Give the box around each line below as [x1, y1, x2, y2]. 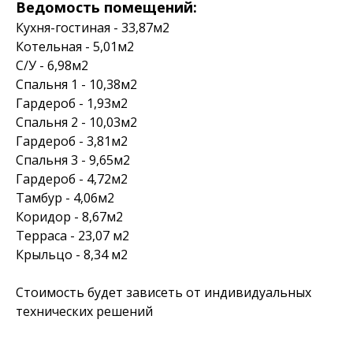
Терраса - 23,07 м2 [16, 227, 129, 244]
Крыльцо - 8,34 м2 [16, 246, 128, 263]
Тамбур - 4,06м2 [16, 189, 114, 206]
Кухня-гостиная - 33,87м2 [16, 19, 169, 36]
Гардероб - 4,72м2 [16, 170, 128, 188]
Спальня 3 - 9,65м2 [16, 151, 130, 169]
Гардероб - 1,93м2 [16, 95, 128, 112]
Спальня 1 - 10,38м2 [16, 76, 137, 93]
